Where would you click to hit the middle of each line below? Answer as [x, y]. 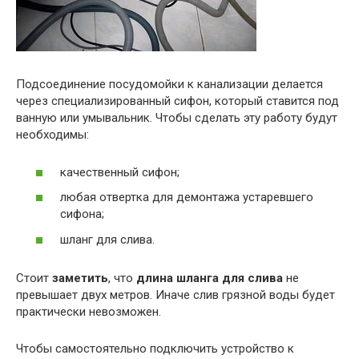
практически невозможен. [89, 311]
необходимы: [52, 135]
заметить [80, 278]
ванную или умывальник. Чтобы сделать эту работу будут [177, 118]
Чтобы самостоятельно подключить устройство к [155, 348]
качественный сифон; [120, 172]
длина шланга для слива [210, 278]
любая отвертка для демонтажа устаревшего [187, 198]
